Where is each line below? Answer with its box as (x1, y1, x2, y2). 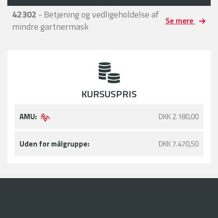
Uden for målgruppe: (19, 138, 90, 150)
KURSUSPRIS (81, 86, 137, 101)
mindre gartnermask (12, 19, 89, 33)
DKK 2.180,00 (159, 111, 199, 123)
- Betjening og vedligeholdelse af (36, 7, 159, 21)
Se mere (165, 14, 194, 26)
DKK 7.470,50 (159, 138, 199, 150)
